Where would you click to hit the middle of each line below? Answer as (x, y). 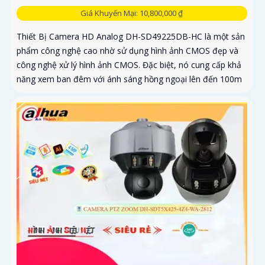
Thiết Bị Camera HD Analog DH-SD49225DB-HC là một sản (131, 37)
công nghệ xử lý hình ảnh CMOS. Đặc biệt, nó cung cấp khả (129, 65)
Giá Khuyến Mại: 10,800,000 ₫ (132, 13)
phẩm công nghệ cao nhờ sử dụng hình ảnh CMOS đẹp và (127, 51)
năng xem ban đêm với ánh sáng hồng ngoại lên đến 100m (129, 79)
